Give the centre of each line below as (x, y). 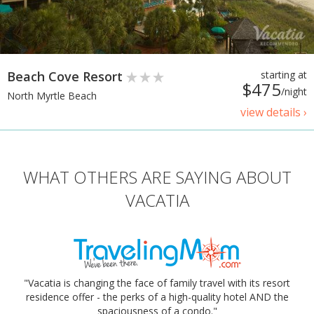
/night (294, 92)
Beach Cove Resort (67, 77)
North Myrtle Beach (52, 96)
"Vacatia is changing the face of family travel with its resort (157, 283)
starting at (284, 75)
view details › (274, 112)
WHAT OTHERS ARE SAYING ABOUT (157, 177)
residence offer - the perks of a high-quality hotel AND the (157, 297)
